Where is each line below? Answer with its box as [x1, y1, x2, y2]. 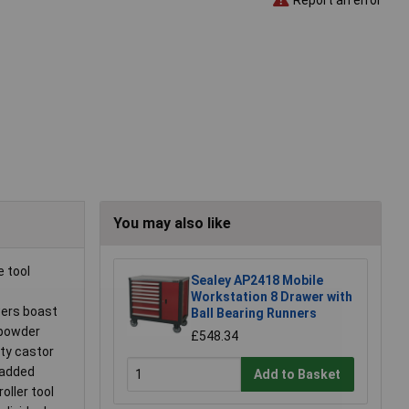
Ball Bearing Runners [191, 306, 317, 321]
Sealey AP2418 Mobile [191, 273, 323, 288]
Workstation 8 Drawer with [191, 289, 352, 305]
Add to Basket [254, 366, 341, 382]
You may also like [113, 215, 231, 233]
